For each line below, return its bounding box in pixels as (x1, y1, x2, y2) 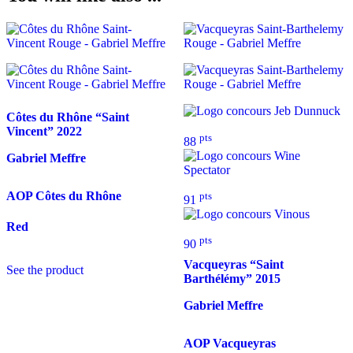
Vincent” (6, 124, 57, 139)
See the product (6, 263, 84, 277)
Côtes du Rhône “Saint (6, 110, 129, 124)
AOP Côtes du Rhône (6, 188, 121, 203)
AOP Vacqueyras (183, 336, 276, 350)
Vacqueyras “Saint (183, 258, 284, 272)
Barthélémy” (183, 272, 255, 286)
